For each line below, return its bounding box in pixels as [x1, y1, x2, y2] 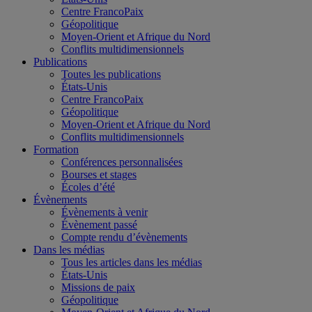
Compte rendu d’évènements [61, 231, 187, 243]
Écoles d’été [61, 180, 115, 193]
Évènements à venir [61, 205, 148, 218]
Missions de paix [61, 281, 135, 293]
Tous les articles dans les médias [61, 256, 202, 268]
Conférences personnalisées [61, 155, 182, 168]
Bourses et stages [61, 168, 136, 180]
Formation [33, 143, 79, 155]
